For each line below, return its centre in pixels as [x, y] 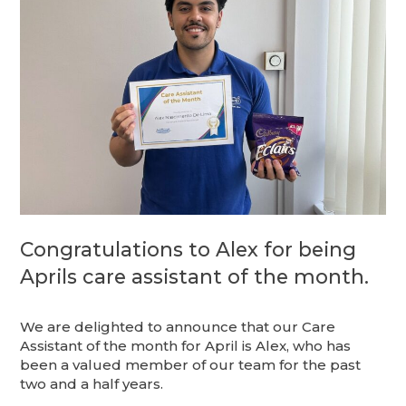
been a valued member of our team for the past [191, 365]
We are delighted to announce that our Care [178, 327]
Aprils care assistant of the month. [195, 276]
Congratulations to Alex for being [188, 249]
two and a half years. [92, 384]
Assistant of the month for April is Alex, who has [186, 346]
